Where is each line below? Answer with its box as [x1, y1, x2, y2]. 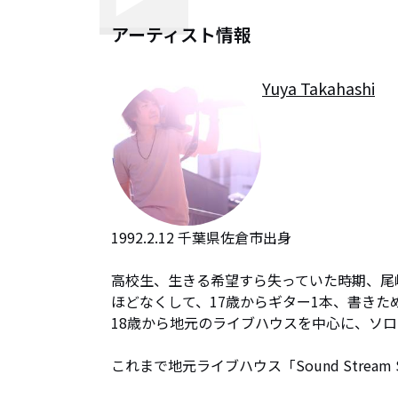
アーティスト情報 [111, 21, 251, 47]
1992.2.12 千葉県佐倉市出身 [111, 227, 291, 248]
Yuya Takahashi [262, 76, 375, 99]
